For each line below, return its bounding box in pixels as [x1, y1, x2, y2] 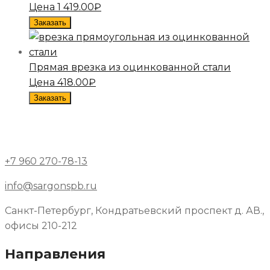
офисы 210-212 [5, 219, 77, 231]
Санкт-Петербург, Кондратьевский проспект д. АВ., [5, 204, 264, 216]
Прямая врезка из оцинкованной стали [29, 61, 231, 73]
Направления [5, 245, 105, 262]
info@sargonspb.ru [5, 180, 97, 192]
